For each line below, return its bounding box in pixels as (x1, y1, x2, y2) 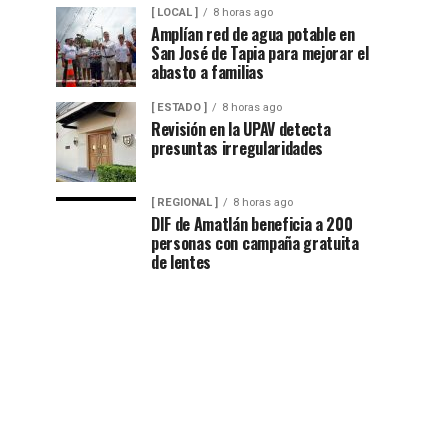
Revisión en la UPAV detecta (151, 116, 331, 141)
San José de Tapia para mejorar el (151, 40, 369, 65)
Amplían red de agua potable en (151, 21, 355, 46)
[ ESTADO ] (151, 100, 207, 114)
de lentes (151, 249, 212, 274)
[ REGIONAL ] (151, 195, 218, 209)
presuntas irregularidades (151, 135, 323, 160)
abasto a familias (151, 59, 264, 84)
